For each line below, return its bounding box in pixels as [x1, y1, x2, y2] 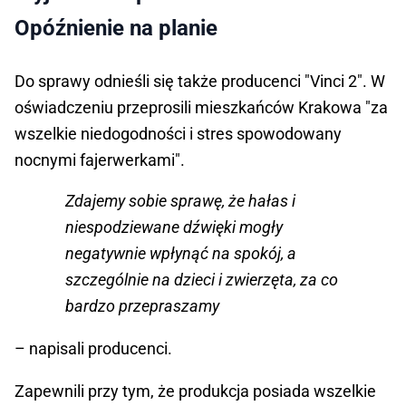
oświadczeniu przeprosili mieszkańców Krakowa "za [14, 98, 388, 118]
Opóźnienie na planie [14, 15, 217, 42]
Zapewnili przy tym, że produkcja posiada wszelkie [14, 382, 376, 401]
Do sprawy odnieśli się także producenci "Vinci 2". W [14, 72, 385, 92]
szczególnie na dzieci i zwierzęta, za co [65, 270, 338, 290]
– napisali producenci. [14, 339, 172, 359]
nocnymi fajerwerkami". [14, 150, 185, 170]
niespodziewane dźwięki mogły [65, 217, 283, 237]
